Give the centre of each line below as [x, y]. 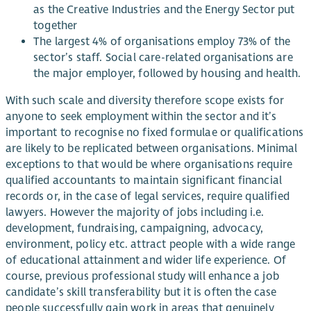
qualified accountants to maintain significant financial [144, 181]
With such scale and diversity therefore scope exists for [145, 101]
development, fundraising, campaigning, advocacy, [134, 229]
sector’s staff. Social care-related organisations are [163, 58]
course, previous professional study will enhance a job [142, 277]
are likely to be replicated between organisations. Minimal [152, 149]
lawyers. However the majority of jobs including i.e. [135, 213]
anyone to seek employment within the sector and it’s [141, 117]
